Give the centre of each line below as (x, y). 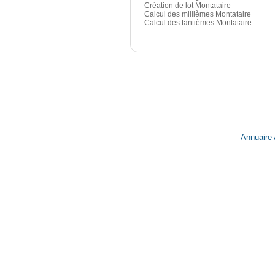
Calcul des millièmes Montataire (198, 14)
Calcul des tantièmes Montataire (198, 23)
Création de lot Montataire (188, 6)
